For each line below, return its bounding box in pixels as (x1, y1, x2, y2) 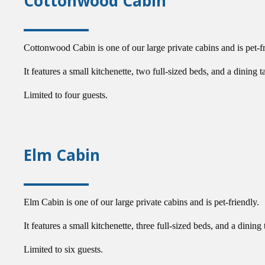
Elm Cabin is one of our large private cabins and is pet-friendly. (24, 197, 259, 208)
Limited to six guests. (24, 244, 103, 255)
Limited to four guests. (24, 90, 108, 101)
